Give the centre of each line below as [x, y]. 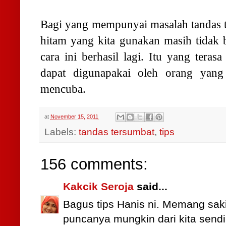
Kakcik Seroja [98, 187]
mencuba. [63, 89]
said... [151, 187]
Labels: [62, 132]
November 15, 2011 [74, 116]
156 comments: [94, 164]
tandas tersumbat [117, 132]
